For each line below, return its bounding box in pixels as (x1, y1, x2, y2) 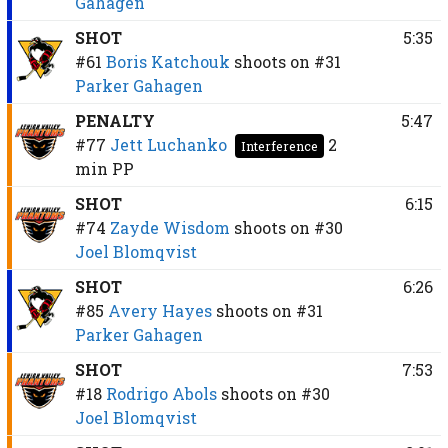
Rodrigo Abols (105, 382, 217, 404)
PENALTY (74, 109, 155, 131)
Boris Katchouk (105, 50, 230, 72)
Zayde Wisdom (109, 216, 230, 238)
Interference (240, 137, 318, 154)
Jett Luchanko (109, 133, 227, 155)
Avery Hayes (107, 299, 212, 321)
